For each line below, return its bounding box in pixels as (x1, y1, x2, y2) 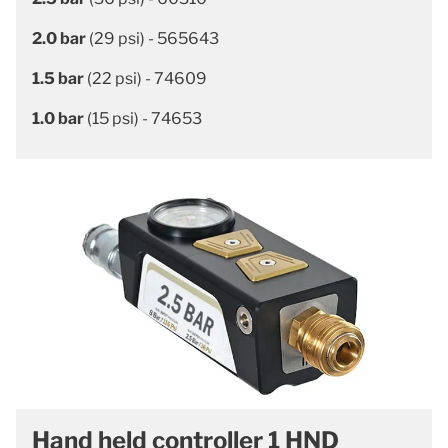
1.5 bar (32, 69, 87, 88)
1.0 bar (32, 109, 84, 128)
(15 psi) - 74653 (84, 109, 202, 128)
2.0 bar (32, 29, 89, 48)
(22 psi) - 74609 (87, 69, 207, 88)
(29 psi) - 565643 (89, 29, 219, 48)
